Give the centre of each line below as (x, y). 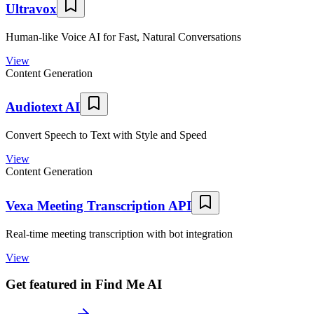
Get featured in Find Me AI (84, 285)
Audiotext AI (43, 107)
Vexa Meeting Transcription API (98, 205)
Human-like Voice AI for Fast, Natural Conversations (123, 36)
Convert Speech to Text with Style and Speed (106, 135)
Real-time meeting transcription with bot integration (119, 233)
